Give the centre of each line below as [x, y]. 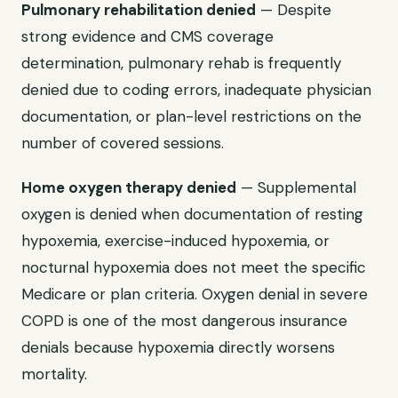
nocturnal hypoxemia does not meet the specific [194, 267]
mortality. [54, 374]
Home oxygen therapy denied [129, 187]
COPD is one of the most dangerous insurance [184, 321]
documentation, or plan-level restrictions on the [191, 116]
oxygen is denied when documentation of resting [192, 214]
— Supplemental [296, 187]
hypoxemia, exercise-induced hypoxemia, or [175, 241]
